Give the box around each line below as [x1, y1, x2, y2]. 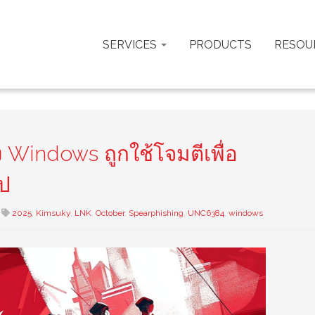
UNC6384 [188, 208, 224, 218]
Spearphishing [129, 208, 184, 218]
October [96, 208, 124, 218]
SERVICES [103, 37, 160, 51]
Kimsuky [36, 208, 70, 218]
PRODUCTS [189, 37, 252, 51]
